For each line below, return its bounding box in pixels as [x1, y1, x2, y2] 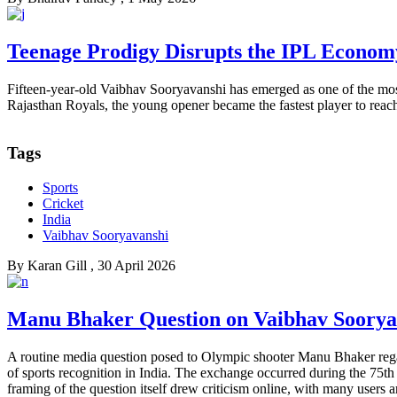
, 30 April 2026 [90, 258, 175, 274]
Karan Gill [27, 258, 87, 274]
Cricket [43, 196, 83, 212]
